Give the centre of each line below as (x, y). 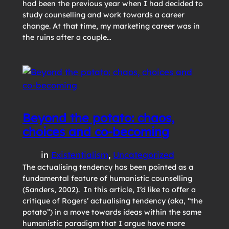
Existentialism (79, 155)
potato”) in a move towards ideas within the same (112, 212)
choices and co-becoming (96, 131)
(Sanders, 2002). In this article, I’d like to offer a (109, 190)
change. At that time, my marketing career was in (111, 26)
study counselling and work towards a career (103, 15)
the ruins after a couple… (67, 37)
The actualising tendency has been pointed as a (108, 167)
